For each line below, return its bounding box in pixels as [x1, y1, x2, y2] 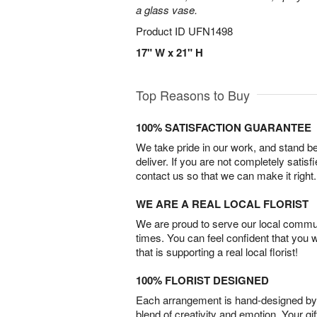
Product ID [136, 23, 188, 38]
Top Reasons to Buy [136, 86, 250, 104]
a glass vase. [136, 2, 197, 17]
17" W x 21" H [136, 45, 203, 60]
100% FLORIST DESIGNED [136, 272, 269, 288]
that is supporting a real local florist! [136, 244, 298, 259]
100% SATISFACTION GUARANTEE [136, 120, 311, 135]
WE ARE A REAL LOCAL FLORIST [136, 196, 309, 212]
